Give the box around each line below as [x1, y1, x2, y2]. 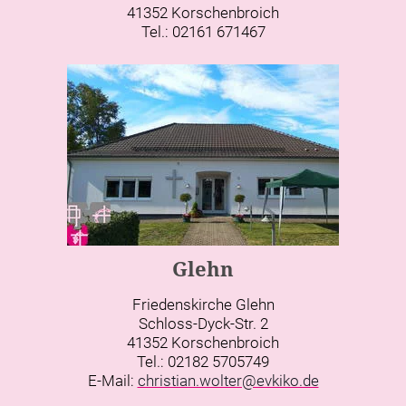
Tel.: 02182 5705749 [137, 353, 269, 372]
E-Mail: [87, 372, 138, 391]
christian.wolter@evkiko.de [137, 372, 319, 391]
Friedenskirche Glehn [131, 295, 275, 314]
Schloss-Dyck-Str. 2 [138, 314, 268, 333]
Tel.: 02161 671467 [140, 23, 266, 42]
